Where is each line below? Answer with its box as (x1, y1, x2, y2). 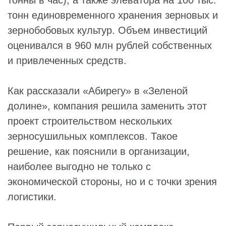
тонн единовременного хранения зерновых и (8, 9, 218, 21)
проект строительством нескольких (8, 115, 172, 127)
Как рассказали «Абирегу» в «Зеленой (8, 85, 188, 96)
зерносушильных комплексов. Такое (8, 130, 178, 142)
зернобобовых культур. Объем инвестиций (8, 24, 207, 36)
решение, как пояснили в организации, (8, 145, 190, 157)
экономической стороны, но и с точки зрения (8, 176, 217, 187)
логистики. (8, 191, 56, 202)
